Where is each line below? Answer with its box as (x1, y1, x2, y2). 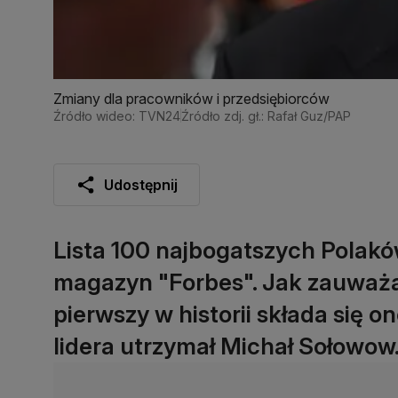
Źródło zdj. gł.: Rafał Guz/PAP (181, 107, 351, 123)
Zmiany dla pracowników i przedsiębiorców (53, 89, 330, 107)
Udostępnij (104, 175, 178, 194)
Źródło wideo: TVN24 (53, 107, 180, 123)
